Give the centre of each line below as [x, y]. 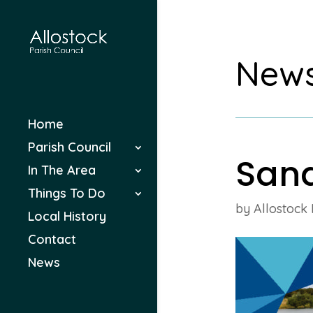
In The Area [62, 170]
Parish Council [70, 147]
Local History [67, 217]
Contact [52, 240]
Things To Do [67, 194]
